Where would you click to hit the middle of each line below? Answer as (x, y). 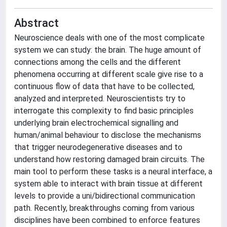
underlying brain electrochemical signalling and (96, 123)
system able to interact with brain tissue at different (108, 184)
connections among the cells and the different (98, 62)
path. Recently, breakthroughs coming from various (104, 208)
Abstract (36, 23)
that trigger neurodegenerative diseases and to (98, 147)
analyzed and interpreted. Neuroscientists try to (100, 99)
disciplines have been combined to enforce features (107, 220)
